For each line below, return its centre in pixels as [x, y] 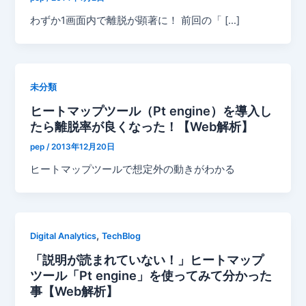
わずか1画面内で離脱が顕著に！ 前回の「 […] [135, 20]
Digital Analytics [64, 236]
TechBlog [122, 236]
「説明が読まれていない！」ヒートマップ [147, 259]
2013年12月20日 [83, 147]
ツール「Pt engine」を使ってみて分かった [151, 275]
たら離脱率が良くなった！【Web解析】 [142, 126]
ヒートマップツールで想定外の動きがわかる [133, 170]
